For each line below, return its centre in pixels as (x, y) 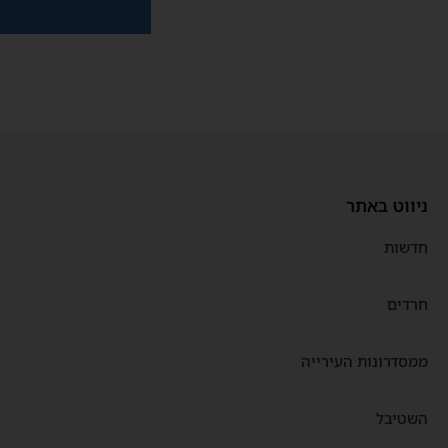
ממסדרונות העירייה (364, 361)
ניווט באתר (387, 205)
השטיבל (402, 418)
